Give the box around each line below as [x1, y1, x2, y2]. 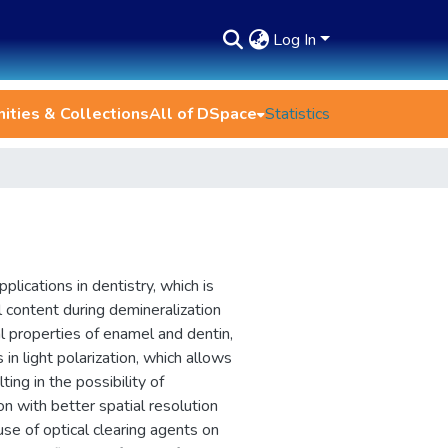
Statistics [265, 103, 330, 125]
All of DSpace [149, 103, 257, 125]
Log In [273, 29, 321, 51]
